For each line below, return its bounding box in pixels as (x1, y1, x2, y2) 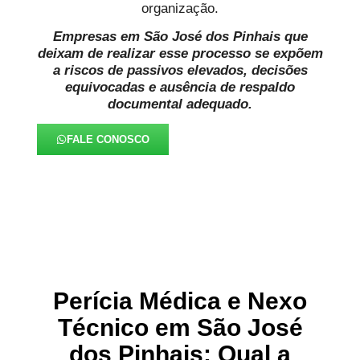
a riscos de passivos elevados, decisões (52, 63, 308, 79)
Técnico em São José (57, 314, 303, 342)
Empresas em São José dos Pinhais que (52, 29, 308, 45)
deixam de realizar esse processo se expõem (37, 46, 323, 62)
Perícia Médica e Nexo (53, 288, 307, 315)
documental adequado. (108, 96, 252, 112)
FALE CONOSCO (67, 133, 150, 146)
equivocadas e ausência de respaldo (65, 80, 295, 96)
